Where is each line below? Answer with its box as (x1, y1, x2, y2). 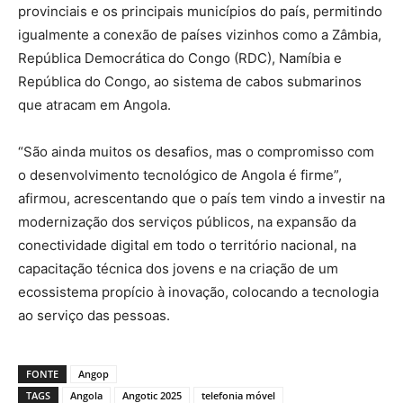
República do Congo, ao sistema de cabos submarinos (18, 73, 362, 91)
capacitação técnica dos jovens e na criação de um (18, 260, 338, 278)
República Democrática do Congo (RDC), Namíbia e (18, 49, 342, 67)
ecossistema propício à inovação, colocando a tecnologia (18, 283, 379, 301)
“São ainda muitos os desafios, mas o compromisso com (18, 143, 374, 161)
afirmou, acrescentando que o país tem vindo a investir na (18, 190, 385, 208)
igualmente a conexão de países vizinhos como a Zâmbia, (18, 26, 381, 44)
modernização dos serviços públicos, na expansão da (18, 213, 356, 231)
